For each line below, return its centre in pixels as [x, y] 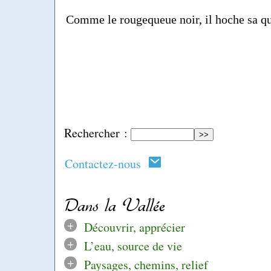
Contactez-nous [106, 163]
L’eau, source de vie [133, 246]
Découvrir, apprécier [134, 227]
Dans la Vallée [115, 205]
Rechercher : [96, 133]
